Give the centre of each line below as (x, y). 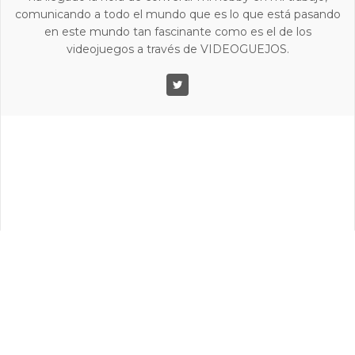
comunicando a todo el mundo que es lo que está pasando (177, 14)
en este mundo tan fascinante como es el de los (177, 32)
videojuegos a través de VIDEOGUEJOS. (177, 49)
